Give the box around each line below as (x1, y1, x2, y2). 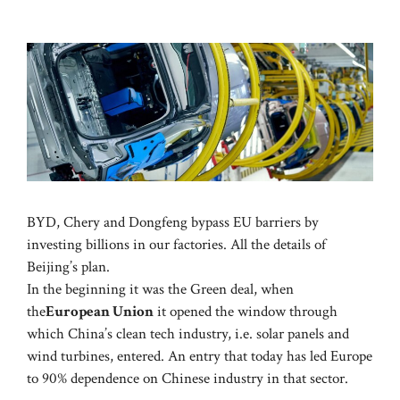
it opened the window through (154, 302, 337, 322)
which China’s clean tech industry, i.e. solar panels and (27, 324, 349, 345)
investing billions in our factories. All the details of (27, 235, 326, 255)
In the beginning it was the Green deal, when (27, 279, 294, 300)
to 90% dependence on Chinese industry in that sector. (27, 369, 348, 389)
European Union (46, 302, 154, 322)
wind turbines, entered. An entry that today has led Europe (27, 346, 372, 367)
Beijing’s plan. (27, 257, 110, 278)
